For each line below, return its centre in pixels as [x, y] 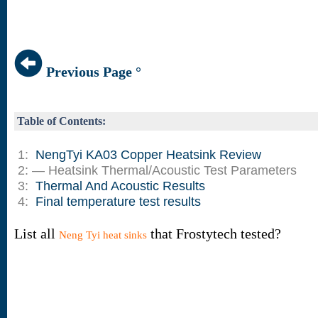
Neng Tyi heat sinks [103, 235]
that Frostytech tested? [214, 234]
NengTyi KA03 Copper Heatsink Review [148, 155]
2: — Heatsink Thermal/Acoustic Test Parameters [155, 170]
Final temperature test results [118, 202]
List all [37, 234]
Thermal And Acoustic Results [120, 186]
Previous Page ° [92, 72]
